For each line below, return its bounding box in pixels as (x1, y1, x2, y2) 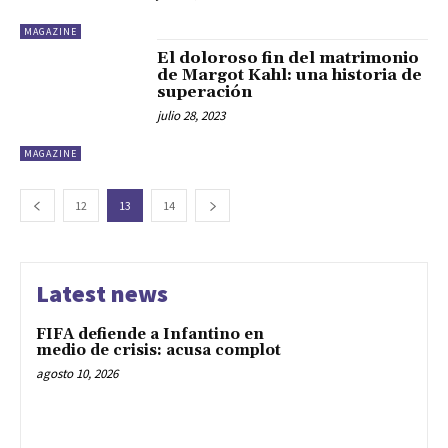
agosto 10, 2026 (36, 365, 118, 383)
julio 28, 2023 (157, 106, 226, 124)
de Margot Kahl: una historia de (157, 64, 423, 85)
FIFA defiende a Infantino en (36, 325, 264, 345)
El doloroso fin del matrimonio (157, 47, 420, 68)
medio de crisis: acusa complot (36, 341, 281, 361)
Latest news (36, 278, 168, 310)
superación (157, 81, 253, 102)
